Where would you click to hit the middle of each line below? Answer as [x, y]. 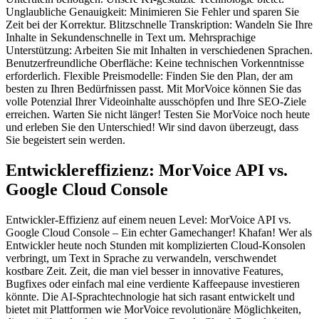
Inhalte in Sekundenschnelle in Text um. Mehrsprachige [131, 37]
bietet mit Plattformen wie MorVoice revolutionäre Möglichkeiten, [153, 309]
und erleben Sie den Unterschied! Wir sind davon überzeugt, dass [152, 127]
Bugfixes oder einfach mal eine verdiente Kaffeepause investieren [153, 283]
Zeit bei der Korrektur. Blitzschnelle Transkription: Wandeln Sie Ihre [159, 24]
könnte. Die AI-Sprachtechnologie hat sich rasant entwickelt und [150, 296]
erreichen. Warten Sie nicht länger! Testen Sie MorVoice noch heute [158, 114]
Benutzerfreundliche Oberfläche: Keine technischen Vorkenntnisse [155, 63]
